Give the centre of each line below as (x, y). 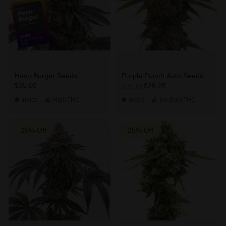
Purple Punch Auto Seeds (162, 75)
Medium (171, 100)
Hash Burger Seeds (46, 75)
